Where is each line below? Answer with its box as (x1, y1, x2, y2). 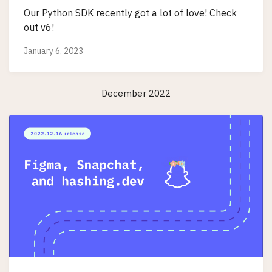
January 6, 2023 (24, 46, 83, 57)
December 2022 (101, 87, 171, 100)
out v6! (24, 21, 54, 33)
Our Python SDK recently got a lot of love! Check (24, 6, 237, 19)
